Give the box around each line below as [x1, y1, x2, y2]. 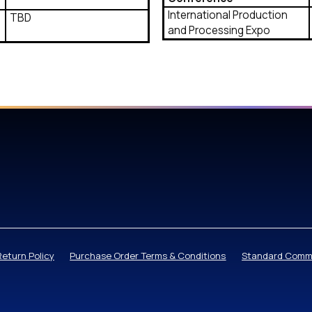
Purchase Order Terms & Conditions [70, 249, 226, 262]
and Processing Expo [167, 23, 270, 38]
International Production [167, 8, 288, 23]
